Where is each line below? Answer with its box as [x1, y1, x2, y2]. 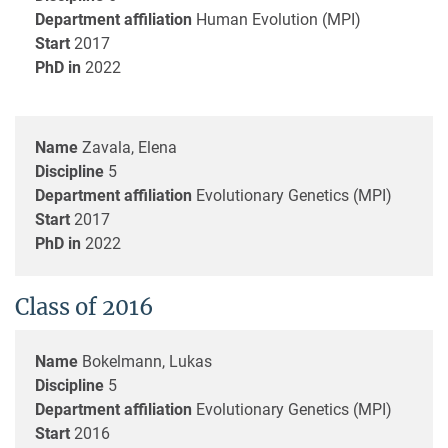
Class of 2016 [15, 292, 154, 321]
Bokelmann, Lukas [82, 351, 212, 371]
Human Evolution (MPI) [196, 9, 361, 29]
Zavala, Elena [82, 137, 177, 157]
